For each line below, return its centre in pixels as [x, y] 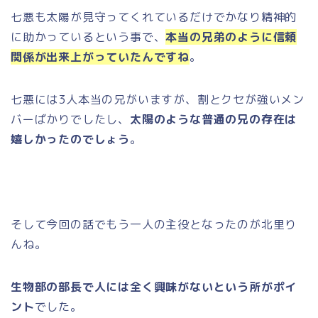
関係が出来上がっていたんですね [100, 56]
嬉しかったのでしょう [70, 139]
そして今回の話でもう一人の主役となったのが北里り [154, 224]
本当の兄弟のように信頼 [231, 37]
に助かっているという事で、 [88, 37]
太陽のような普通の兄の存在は [214, 119]
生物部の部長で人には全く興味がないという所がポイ [154, 286]
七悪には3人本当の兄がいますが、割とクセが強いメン [158, 99]
